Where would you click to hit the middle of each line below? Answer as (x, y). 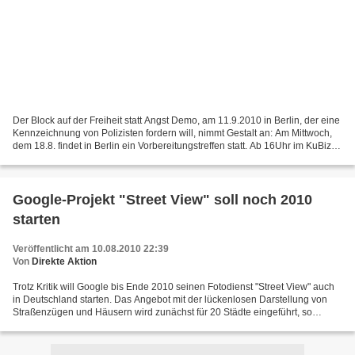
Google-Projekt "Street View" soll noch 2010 (162, 199)
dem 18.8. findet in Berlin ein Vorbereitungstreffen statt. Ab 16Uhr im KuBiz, (173, 145)
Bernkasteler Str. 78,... (59, 158)
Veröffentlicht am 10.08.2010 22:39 (91, 248)
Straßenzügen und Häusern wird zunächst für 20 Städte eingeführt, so (162, 312)
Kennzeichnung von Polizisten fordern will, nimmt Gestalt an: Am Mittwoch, (172, 133)
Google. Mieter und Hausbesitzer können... (105, 324)
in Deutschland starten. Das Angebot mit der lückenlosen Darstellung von (170, 299)
